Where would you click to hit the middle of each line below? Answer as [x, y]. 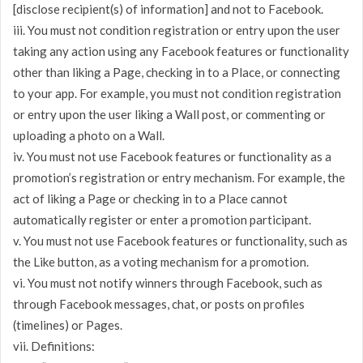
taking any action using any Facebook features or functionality [181, 51]
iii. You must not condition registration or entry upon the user [177, 30]
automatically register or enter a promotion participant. [162, 219]
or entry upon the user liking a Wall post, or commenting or [169, 114]
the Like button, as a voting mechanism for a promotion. [161, 261]
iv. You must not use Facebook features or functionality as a [172, 156]
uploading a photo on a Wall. [89, 135]
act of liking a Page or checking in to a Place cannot [150, 198]
